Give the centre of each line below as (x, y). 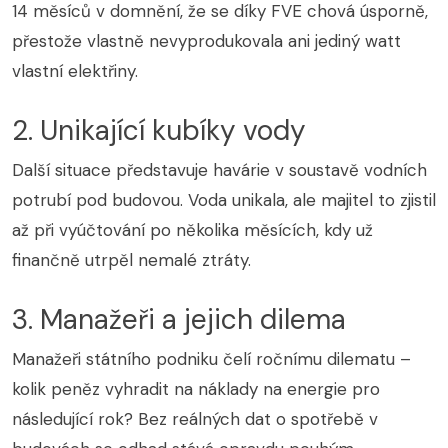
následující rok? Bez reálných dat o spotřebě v (195, 419)
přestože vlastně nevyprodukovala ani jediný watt (206, 41)
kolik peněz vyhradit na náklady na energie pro (196, 389)
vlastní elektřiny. (75, 71)
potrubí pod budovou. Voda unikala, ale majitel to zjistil (224, 200)
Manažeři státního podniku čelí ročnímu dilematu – (211, 359)
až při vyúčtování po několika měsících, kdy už (192, 230)
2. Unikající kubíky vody (159, 131)
